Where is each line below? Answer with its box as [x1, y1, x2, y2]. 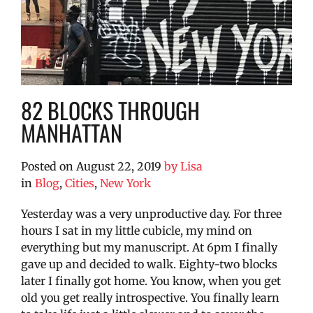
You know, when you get [150, 273, 281, 288]
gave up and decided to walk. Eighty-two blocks [21, 256, 277, 271]
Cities [65, 175, 94, 190]
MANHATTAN [21, 115, 122, 149]
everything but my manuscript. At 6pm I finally [21, 240, 277, 254]
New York [100, 175, 151, 190]
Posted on [21, 159, 76, 173]
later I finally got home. [21, 273, 150, 288]
